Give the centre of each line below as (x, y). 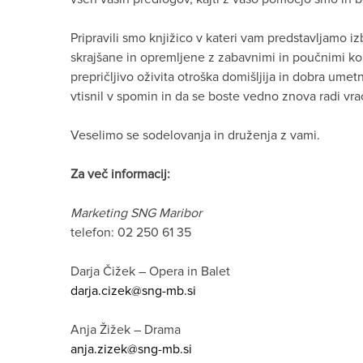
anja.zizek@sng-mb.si (131, 349)
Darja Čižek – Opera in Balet (150, 271)
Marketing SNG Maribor (136, 213)
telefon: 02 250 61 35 (131, 232)
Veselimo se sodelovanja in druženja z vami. (195, 135)
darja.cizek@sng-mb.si (133, 290)
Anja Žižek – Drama (126, 329)
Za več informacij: (120, 174)
